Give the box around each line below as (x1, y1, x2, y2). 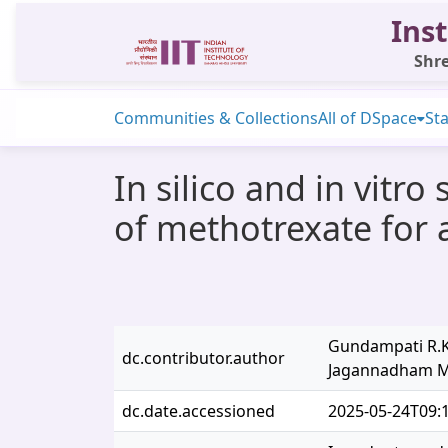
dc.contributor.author (122, 347, 285, 369)
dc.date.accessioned (122, 400, 275, 422)
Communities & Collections (114, 107, 318, 129)
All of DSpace (318, 107, 417, 129)
